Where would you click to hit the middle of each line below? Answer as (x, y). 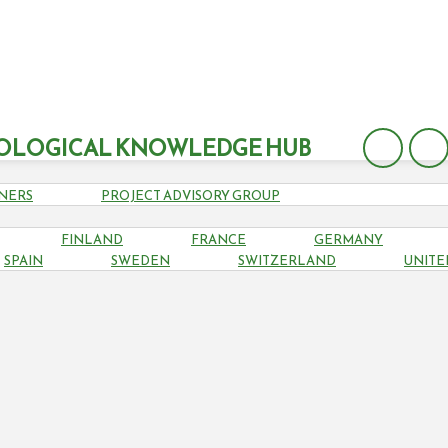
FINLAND (92, 239)
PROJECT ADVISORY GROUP (190, 195)
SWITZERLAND (287, 260)
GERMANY (348, 239)
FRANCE (218, 239)
